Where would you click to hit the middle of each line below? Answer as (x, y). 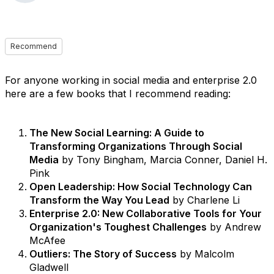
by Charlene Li (205, 200)
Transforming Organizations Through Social (136, 146)
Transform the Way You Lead (99, 200)
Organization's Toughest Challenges (118, 227)
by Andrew (234, 227)
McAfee (47, 240)
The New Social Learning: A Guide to (117, 133)
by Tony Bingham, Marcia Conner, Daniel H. (163, 160)
